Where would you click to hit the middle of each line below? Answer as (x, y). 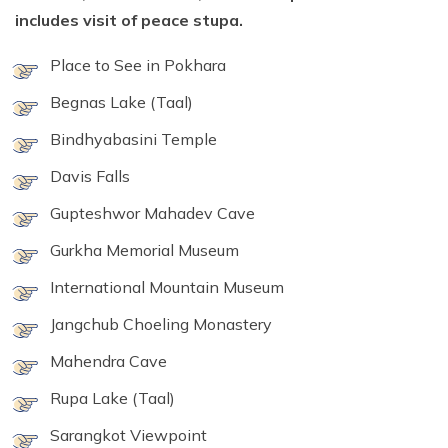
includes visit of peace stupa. (129, 20)
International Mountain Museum (167, 287)
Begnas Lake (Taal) (121, 102)
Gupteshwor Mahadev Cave (152, 213)
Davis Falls (90, 176)
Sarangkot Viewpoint (128, 435)
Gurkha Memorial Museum (144, 250)
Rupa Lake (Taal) (112, 398)
